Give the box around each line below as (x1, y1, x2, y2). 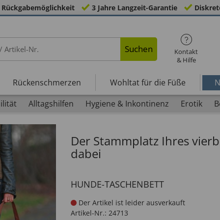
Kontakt (174, 47, 198, 56)
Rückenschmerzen (12, 77, 81, 88)
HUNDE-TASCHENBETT (71, 178, 164, 190)
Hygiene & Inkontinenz (85, 98, 169, 109)
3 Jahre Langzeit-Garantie (89, 3, 179, 12)
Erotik (180, 98, 202, 109)
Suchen (125, 43, 153, 55)
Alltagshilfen (28, 98, 74, 109)
